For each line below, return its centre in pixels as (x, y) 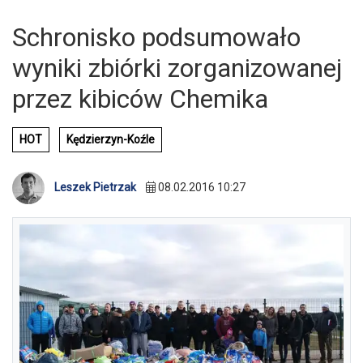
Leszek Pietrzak (95, 188)
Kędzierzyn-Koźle (111, 139)
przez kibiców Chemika (140, 99)
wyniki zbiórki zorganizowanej (177, 68)
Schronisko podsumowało (156, 37)
